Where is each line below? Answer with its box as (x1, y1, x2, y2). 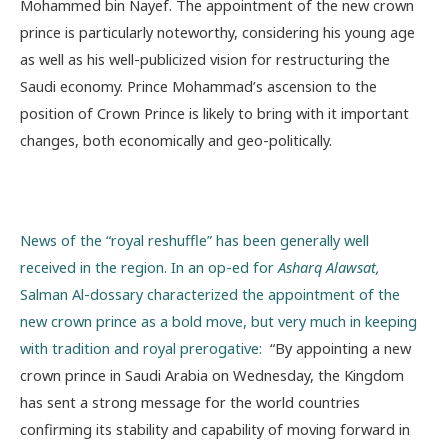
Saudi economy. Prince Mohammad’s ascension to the (20, 75, 377, 96)
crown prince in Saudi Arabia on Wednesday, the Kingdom (20, 365, 404, 386)
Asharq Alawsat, (278, 257, 380, 278)
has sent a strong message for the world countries (20, 392, 360, 413)
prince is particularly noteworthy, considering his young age (20, 21, 415, 42)
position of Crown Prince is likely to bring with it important (20, 102, 409, 123)
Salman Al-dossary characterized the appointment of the (20, 284, 400, 305)
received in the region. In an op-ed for (20, 257, 278, 278)
